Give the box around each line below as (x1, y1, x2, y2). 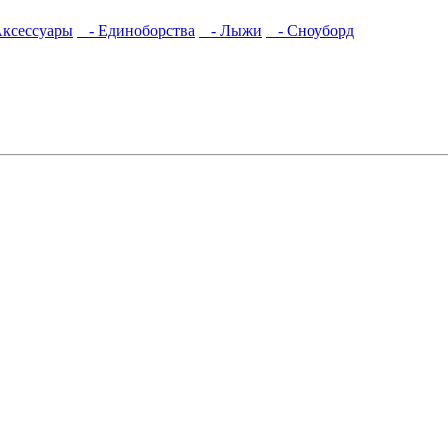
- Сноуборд (266, 22, 354, 39)
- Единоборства (77, 22, 195, 39)
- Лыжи (199, 22, 262, 39)
